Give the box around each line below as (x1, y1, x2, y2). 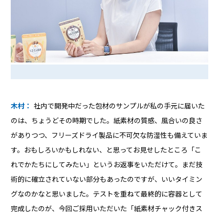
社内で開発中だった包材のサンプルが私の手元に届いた (34, 102, 205, 110)
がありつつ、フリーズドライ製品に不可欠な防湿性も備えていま (11, 131, 208, 140)
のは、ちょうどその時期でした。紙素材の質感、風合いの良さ (11, 117, 203, 125)
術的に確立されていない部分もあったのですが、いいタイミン (11, 175, 203, 184)
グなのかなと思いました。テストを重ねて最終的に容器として (11, 190, 203, 198)
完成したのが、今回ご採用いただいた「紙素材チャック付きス (11, 205, 203, 213)
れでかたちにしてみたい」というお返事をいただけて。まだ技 (11, 161, 203, 169)
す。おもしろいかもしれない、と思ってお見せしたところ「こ (11, 146, 202, 154)
